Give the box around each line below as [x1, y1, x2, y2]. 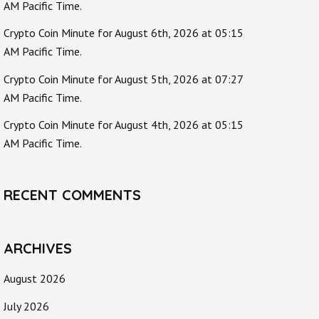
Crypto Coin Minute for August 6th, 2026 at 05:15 [4, 26, 244, 41]
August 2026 [4, 271, 66, 286]
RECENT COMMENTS [4, 186, 141, 204]
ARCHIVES [4, 239, 72, 258]
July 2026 [4, 298, 49, 313]
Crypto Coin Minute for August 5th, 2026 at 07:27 [4, 71, 243, 86]
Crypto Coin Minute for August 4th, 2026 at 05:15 [4, 117, 244, 132]
